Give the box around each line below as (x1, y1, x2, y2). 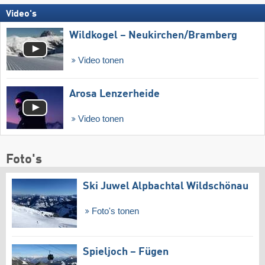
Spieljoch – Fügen (83, 246, 169, 257)
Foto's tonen (89, 206, 139, 216)
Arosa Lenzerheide (69, 89, 160, 100)
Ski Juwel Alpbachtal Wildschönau (83, 181, 248, 192)
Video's (6, 9, 37, 19)
